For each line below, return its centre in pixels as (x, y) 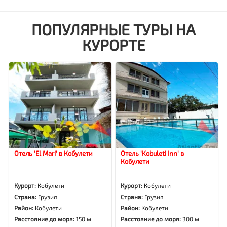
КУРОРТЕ (113, 45)
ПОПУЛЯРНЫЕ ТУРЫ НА (113, 30)
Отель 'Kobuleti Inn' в (153, 153)
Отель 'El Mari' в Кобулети (54, 153)
